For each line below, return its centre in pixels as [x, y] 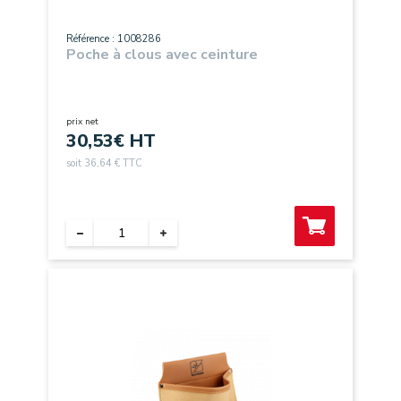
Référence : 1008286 [114, 39]
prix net [82, 122]
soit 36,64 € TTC [104, 163]
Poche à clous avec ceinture [162, 55]
